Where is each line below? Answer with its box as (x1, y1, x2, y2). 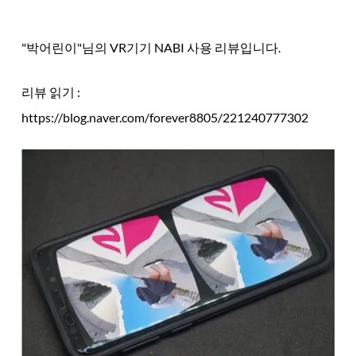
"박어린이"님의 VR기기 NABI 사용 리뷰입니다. (21, 40, 281, 55)
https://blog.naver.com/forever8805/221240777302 (21, 110, 308, 125)
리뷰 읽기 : (21, 84, 80, 99)
